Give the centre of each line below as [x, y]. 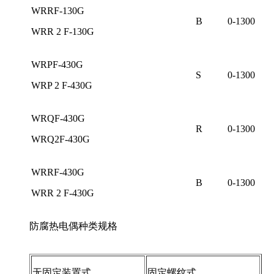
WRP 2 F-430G [62, 85]
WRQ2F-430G [61, 139]
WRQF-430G [58, 118]
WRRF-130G [58, 10]
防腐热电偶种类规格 [75, 226]
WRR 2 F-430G [63, 193]
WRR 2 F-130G [63, 31]
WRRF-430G [58, 172]
